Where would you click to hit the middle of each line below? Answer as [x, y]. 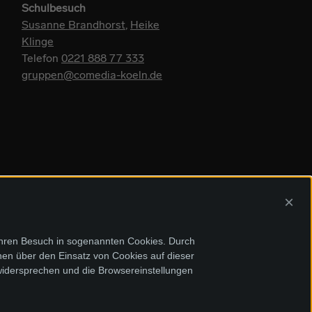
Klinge [38, 41]
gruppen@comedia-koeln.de [92, 75]
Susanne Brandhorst [73, 24]
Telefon [41, 58]
